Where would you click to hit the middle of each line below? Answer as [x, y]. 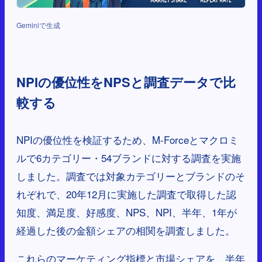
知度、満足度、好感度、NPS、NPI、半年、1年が [127, 212]
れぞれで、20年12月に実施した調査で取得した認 [126, 194]
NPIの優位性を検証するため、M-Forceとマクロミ [127, 140]
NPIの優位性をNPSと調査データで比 [126, 82]
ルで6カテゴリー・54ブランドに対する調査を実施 [129, 158]
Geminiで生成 [38, 25]
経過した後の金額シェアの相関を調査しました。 [126, 230]
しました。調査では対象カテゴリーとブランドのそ [131, 176]
